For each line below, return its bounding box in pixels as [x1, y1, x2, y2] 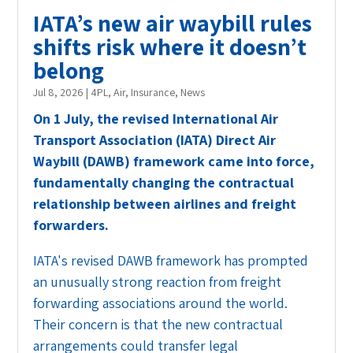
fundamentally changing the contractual [33, 173, 295, 192]
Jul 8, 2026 [33, 85, 84, 100]
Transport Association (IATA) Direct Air [33, 131, 277, 150]
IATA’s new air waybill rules [33, 7, 313, 39]
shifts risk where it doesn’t [33, 31, 307, 63]
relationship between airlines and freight [33, 195, 297, 214]
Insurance [131, 85, 176, 100]
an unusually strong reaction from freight [33, 273, 282, 292]
